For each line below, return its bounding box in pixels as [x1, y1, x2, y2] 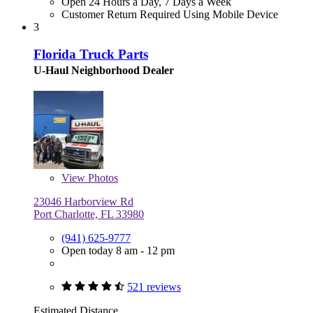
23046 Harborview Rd [34, 195, 133, 208]
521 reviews [127, 280, 181, 293]
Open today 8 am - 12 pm [61, 244, 175, 256]
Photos [85, 171, 118, 184]
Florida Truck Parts [34, 47, 148, 62]
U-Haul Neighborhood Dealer [34, 64, 174, 77]
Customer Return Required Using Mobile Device [61, 8, 278, 21]
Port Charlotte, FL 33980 [34, 208, 144, 220]
